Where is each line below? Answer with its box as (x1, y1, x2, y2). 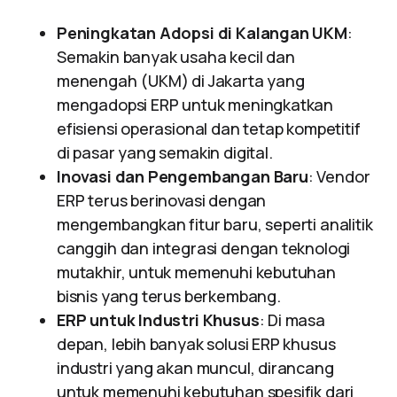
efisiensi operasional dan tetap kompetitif (57, 118, 361, 139)
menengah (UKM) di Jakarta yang (57, 70, 305, 91)
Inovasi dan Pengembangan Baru (57, 166, 308, 187)
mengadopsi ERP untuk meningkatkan (57, 94, 334, 115)
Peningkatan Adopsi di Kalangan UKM (57, 22, 347, 43)
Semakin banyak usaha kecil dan (57, 46, 295, 67)
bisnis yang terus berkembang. (57, 285, 281, 307)
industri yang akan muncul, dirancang (57, 357, 334, 378)
